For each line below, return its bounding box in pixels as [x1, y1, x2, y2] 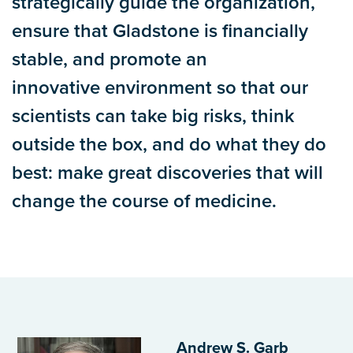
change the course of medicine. [12, 190, 277, 214]
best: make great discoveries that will [12, 162, 323, 185]
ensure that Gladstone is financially [12, 20, 308, 43]
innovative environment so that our [12, 76, 308, 100]
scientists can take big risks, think [12, 105, 295, 128]
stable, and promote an [12, 48, 207, 72]
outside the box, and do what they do [12, 133, 326, 157]
